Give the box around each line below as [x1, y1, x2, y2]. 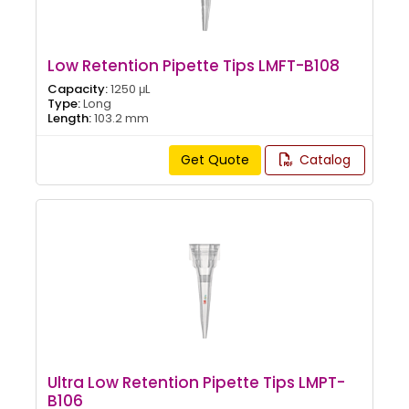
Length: [47, 109, 91, 127]
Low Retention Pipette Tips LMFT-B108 [47, 54, 340, 77]
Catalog [295, 150, 351, 169]
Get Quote [180, 150, 249, 169]
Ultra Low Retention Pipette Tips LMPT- [47, 371, 345, 393]
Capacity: [47, 79, 108, 98]
